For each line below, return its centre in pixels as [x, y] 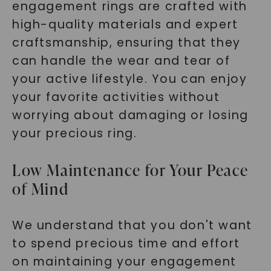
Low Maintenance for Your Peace [130, 170]
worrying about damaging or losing [130, 115]
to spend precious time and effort [126, 243]
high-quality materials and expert [125, 24]
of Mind [40, 189]
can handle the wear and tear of [121, 61]
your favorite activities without [116, 97]
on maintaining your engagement [124, 262]
